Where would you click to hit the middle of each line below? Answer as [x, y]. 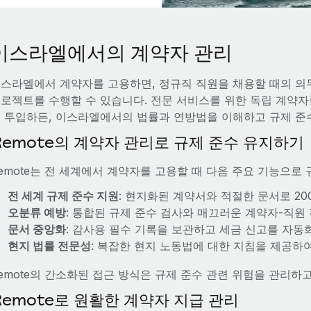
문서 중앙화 [36, 229]
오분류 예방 [36, 212]
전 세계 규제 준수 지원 [63, 196]
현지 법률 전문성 [49, 246]
